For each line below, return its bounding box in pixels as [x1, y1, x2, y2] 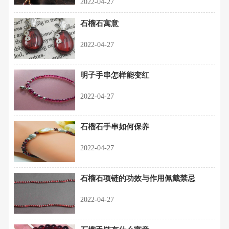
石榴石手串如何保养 [80, 122, 149, 131]
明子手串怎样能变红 [80, 71, 149, 79]
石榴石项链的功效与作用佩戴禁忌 [80, 174, 195, 182]
